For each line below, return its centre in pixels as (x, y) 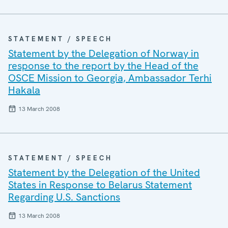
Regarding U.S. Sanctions (64, 197)
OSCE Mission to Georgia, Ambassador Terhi (110, 78)
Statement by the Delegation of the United (104, 173)
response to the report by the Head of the (103, 66)
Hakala (24, 90)
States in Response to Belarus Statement (100, 185)
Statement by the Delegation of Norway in (104, 53)
